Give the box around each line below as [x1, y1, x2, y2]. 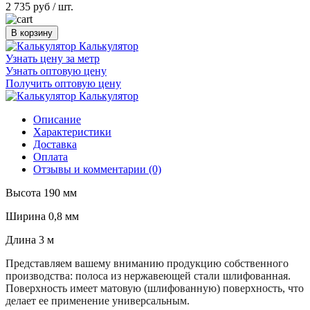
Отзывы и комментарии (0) [33, 163, 161, 175]
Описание [33, 113, 81, 125]
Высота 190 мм [6, 187, 77, 199]
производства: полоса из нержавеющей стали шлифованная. [6, 270, 291, 282]
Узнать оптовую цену [6, 65, 107, 77]
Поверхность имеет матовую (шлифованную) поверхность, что [6, 282, 304, 294]
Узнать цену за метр [6, 53, 100, 64]
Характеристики [33, 126, 111, 138]
